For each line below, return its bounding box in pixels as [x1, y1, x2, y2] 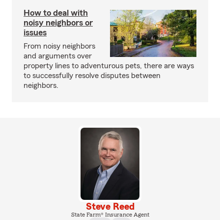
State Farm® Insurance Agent [71, 211, 149, 218]
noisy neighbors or [24, 18, 93, 27]
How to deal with [24, 8, 88, 17]
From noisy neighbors [24, 42, 95, 50]
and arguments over [24, 52, 92, 60]
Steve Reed [85, 201, 135, 212]
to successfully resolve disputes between [24, 72, 161, 80]
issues [24, 28, 47, 37]
